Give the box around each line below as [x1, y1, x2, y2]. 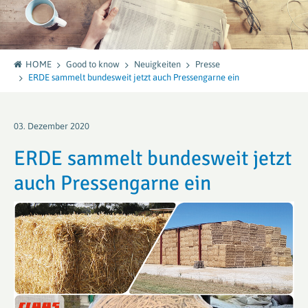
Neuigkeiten [134, 59, 181, 70]
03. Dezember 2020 [14, 121, 89, 132]
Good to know [66, 59, 120, 70]
